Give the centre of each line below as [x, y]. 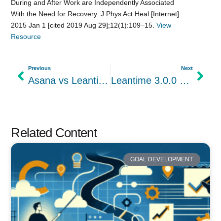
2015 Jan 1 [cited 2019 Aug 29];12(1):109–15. [84, 25]
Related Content [54, 132]
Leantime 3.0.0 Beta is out [184, 80]
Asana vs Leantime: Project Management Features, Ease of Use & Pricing [103, 80]
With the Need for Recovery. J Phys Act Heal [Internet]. [96, 14]
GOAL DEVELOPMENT [162, 159]
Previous [40, 68]
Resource [26, 36]
